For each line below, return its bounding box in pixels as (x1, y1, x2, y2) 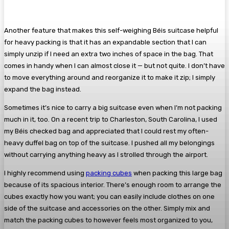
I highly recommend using (4, 169, 86, 177)
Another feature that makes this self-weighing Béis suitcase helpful (4, 26, 218, 34)
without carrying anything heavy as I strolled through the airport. (4, 150, 208, 158)
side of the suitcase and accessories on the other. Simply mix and (4, 204, 210, 212)
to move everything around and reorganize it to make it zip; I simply (4, 73, 215, 81)
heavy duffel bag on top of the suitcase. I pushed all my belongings (4, 139, 215, 147)
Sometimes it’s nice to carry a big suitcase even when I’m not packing (4, 103, 222, 111)
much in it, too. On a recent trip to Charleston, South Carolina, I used (4, 115, 217, 123)
